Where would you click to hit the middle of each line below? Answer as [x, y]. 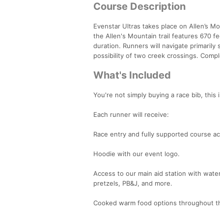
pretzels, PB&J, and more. [133, 183]
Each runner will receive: [131, 114]
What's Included [132, 75]
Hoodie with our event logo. [137, 153]
